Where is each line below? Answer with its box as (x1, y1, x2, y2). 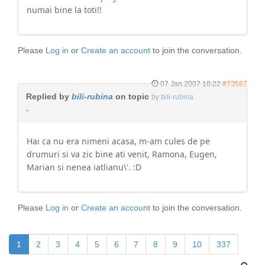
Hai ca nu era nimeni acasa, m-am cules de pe (27, 135, 210, 147)
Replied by (26, 92, 72, 101)
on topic (113, 92, 149, 101)
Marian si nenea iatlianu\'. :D (27, 161, 141, 173)
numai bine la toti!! (27, 4, 102, 15)
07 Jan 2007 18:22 (160, 80, 221, 88)
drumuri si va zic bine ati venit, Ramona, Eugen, (27, 148, 217, 160)
